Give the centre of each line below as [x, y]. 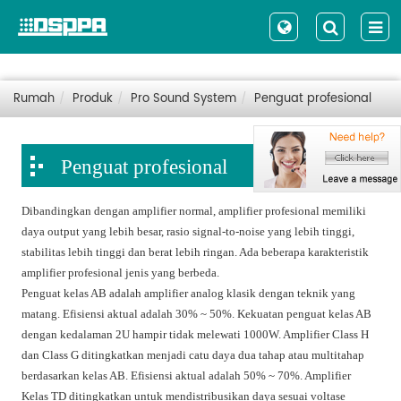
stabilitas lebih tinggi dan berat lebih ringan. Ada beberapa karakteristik [196, 252]
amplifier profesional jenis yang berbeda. [121, 273]
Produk [93, 99]
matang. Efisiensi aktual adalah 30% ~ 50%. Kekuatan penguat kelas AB [197, 314]
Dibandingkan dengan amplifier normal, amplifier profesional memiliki [194, 211]
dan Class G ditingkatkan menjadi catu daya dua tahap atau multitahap [193, 355]
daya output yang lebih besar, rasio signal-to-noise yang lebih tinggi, [188, 231]
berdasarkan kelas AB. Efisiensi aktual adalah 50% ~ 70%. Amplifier [187, 375]
